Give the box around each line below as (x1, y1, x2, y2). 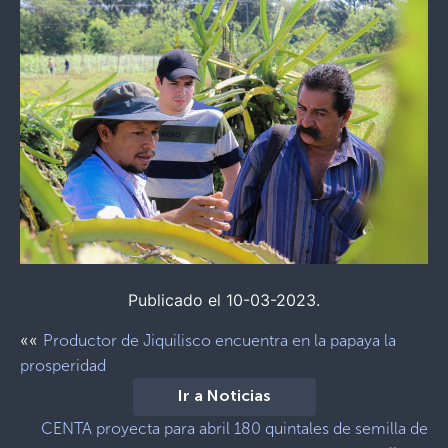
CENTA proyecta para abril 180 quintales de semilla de (41, 418, 428, 438)
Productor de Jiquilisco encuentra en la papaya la (43, 330, 396, 350)
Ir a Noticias (177, 388, 271, 405)
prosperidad (20, 355, 106, 375)
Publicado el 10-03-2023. (128, 289, 320, 310)
